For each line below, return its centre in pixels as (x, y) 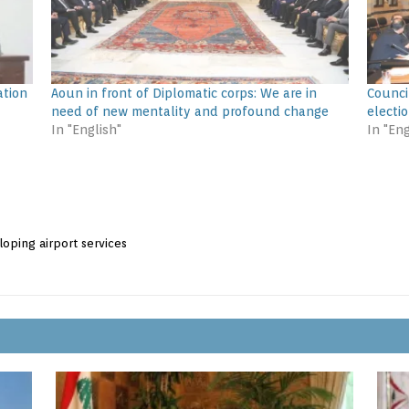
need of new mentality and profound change (189, 112)
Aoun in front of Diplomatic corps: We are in (184, 94)
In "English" (86, 130)
